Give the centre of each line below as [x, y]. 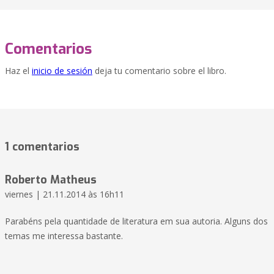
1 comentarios [42, 147]
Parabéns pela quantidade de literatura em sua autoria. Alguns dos [136, 221]
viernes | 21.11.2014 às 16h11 [65, 194]
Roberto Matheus [51, 180]
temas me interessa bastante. [64, 236]
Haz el [18, 71]
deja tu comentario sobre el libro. [159, 71]
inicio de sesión [62, 71]
